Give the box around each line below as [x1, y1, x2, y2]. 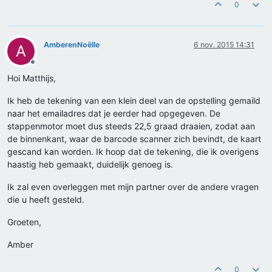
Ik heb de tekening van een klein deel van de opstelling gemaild [7, 95, 260, 106]
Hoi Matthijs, [7, 73, 56, 84]
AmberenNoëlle [44, 40, 100, 50]
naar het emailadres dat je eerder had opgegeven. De [7, 108, 220, 119]
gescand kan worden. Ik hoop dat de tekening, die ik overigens [7, 146, 259, 157]
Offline [32, 62, 55, 72]
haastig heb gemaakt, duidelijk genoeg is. [7, 159, 173, 170]
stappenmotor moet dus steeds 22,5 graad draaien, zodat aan [7, 121, 255, 132]
